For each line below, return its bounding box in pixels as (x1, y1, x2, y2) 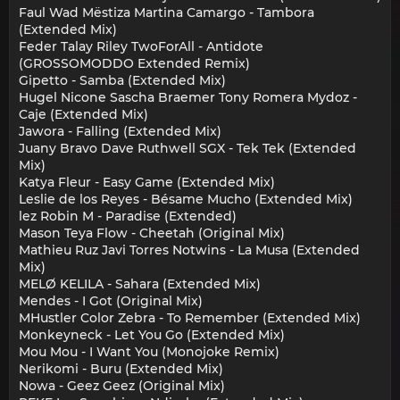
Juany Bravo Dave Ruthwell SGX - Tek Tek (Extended (19, 140, 356, 157)
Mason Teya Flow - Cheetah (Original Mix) (19, 225, 285, 242)
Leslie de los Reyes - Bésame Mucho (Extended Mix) (19, 191, 353, 208)
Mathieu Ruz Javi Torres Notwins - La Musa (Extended (19, 242, 360, 259)
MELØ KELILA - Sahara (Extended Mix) (19, 276, 261, 293)
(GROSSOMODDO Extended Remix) (19, 55, 250, 72)
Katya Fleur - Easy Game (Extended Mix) (19, 174, 275, 191)
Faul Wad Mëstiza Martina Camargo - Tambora (19, 4, 314, 21)
